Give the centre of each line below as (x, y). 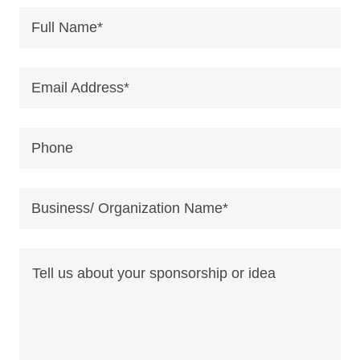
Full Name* (67, 28)
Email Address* (80, 88)
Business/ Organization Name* (130, 209)
